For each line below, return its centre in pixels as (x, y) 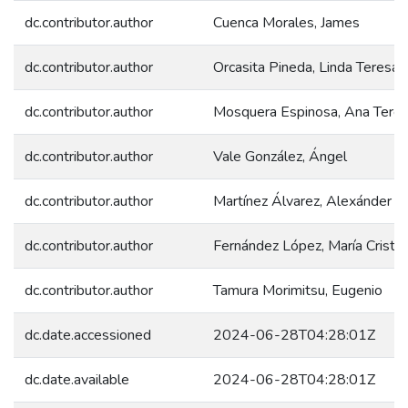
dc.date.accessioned (88, 335)
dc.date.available (77, 379)
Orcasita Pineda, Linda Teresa (306, 67)
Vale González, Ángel (280, 156)
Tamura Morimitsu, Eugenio (298, 290)
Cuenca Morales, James (286, 22)
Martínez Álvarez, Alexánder (302, 201)
